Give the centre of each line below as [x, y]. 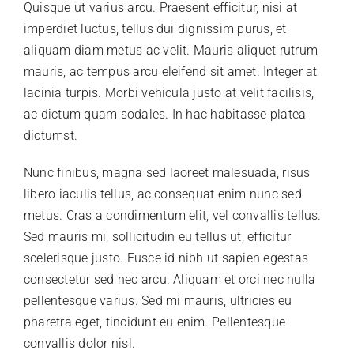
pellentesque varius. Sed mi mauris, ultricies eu [158, 300]
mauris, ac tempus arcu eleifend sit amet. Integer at [171, 71]
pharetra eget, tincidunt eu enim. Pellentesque [155, 322]
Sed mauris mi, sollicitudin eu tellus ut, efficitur [158, 236]
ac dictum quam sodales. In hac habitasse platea [165, 114]
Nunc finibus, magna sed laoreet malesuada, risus [167, 172]
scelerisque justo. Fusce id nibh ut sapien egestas [166, 258]
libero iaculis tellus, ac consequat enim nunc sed [163, 194]
